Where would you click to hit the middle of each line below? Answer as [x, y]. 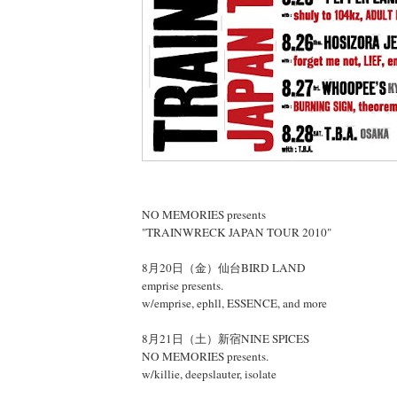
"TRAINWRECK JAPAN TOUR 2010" [237, 233]
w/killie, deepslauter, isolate [209, 374]
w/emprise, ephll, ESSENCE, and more [234, 304]
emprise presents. [183, 286]
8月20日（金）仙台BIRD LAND [224, 268]
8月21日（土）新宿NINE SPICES [226, 339]
